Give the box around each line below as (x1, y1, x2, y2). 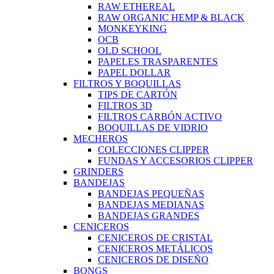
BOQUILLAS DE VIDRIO (98, 122, 208, 133)
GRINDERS (73, 166, 124, 177)
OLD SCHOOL (98, 45, 161, 56)
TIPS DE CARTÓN (98, 89, 177, 100)
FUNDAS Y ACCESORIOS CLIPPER (98, 155, 253, 166)
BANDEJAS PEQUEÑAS (98, 188, 204, 199)
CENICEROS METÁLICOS (98, 243, 213, 254)
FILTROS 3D (98, 100, 152, 111)
